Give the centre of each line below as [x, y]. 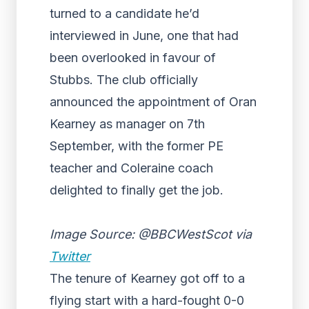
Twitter [70, 256]
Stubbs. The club [100, 80]
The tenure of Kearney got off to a [147, 278]
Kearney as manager [108, 124]
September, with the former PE [137, 146]
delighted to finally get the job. [137, 190]
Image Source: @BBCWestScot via [151, 234]
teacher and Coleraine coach [131, 168]
